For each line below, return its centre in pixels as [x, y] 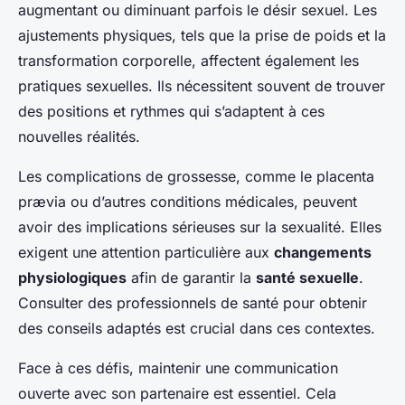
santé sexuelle [307, 278]
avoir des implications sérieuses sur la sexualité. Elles [200, 227]
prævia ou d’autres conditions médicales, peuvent [188, 202]
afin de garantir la [191, 278]
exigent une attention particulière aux [146, 253]
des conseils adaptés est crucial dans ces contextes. [197, 329]
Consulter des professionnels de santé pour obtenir [193, 303]
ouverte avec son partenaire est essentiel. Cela [177, 394]
